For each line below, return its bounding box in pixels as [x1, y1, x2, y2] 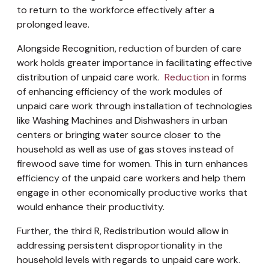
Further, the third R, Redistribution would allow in [17, 224, 229, 237]
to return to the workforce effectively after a [17, 3, 214, 16]
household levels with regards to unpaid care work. [17, 253, 240, 266]
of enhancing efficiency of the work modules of [17, 85, 222, 98]
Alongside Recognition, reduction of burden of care [17, 41, 241, 55]
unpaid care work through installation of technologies [17, 99, 252, 112]
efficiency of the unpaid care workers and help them [17, 171, 246, 184]
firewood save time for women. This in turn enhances [17, 157, 248, 170]
